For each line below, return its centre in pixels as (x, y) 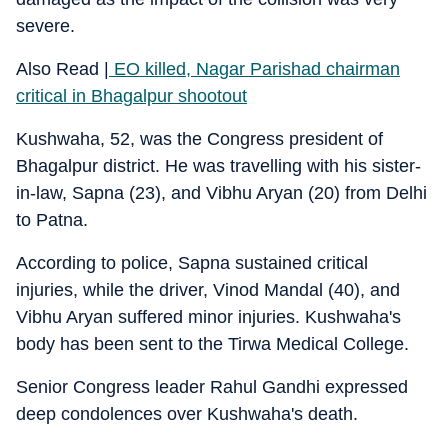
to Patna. (52, 220)
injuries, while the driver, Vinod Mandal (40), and (208, 290)
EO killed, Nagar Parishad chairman (254, 69)
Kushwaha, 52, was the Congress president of (199, 139)
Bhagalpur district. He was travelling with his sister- (218, 166)
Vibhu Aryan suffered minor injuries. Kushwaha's (208, 317)
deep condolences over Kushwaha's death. (187, 414)
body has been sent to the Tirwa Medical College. (212, 344)
